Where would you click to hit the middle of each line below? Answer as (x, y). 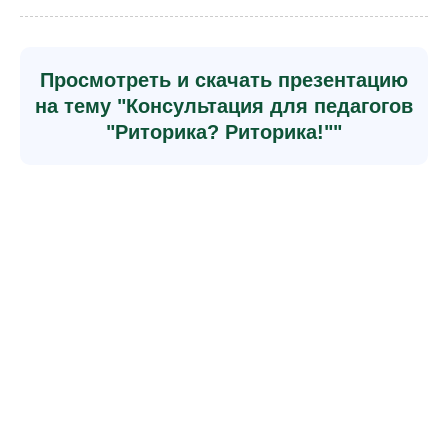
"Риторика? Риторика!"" (224, 132)
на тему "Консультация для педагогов (224, 106)
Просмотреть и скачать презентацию (224, 80)
